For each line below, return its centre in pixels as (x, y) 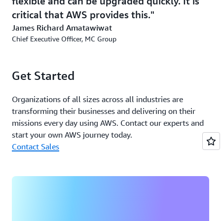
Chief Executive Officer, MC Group (64, 39)
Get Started (43, 75)
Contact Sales (36, 147)
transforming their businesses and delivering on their (104, 111)
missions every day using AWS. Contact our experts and (108, 123)
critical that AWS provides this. (81, 15)
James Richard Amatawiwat (62, 28)
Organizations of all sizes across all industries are (97, 99)
